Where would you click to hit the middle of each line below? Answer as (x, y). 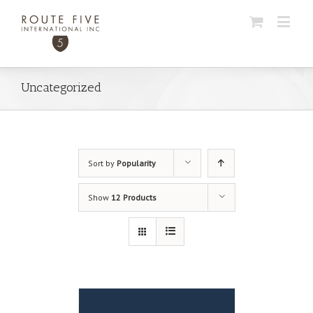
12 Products (133, 197)
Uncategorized (61, 87)
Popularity (136, 163)
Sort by (102, 163)
